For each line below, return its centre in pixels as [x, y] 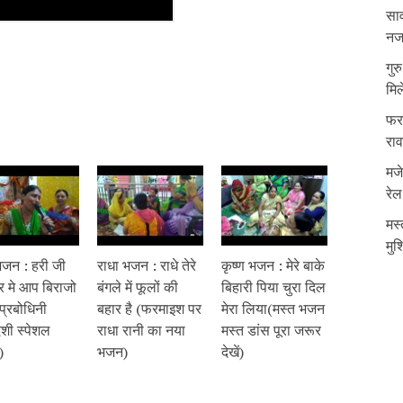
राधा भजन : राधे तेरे [147, 265]
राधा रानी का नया [141, 330]
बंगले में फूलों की [138, 287]
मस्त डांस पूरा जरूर [271, 330]
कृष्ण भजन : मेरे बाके [273, 265]
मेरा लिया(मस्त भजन [273, 308]
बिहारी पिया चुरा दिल [273, 287]
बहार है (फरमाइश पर [149, 308]
